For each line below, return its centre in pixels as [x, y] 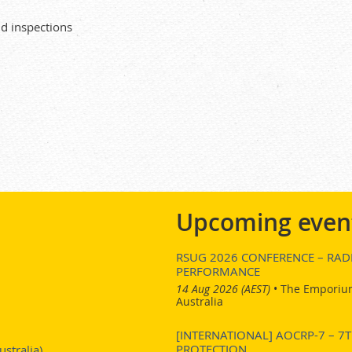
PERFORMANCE [218, 271]
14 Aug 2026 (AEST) [223, 288]
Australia [200, 301]
